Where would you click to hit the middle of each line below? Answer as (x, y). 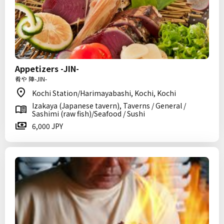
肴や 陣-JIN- (31, 79)
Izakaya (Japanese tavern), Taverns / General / (109, 105)
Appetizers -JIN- (47, 68)
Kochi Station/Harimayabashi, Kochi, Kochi (104, 93)
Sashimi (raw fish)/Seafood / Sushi (88, 113)
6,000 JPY (47, 126)
